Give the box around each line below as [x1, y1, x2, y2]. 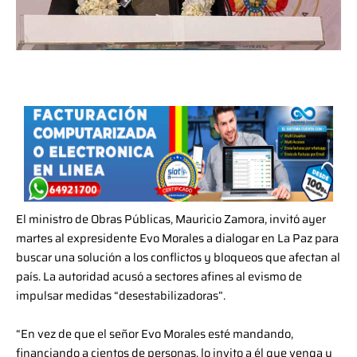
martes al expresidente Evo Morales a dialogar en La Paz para [16, 229, 339, 248]
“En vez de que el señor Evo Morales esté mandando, [16, 324, 293, 343]
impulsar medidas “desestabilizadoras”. [16, 286, 226, 305]
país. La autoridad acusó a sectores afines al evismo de [16, 267, 302, 286]
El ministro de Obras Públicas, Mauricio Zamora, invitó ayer [16, 210, 326, 229]
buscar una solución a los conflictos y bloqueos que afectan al [16, 248, 340, 267]
